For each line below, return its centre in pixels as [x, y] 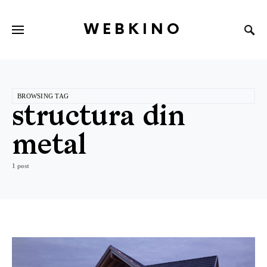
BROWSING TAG [43, 96]
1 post [21, 166]
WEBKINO [133, 29]
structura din [99, 118]
